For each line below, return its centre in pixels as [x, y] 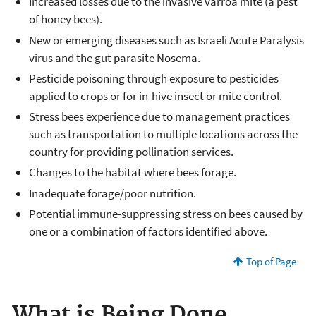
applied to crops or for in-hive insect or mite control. [156, 96]
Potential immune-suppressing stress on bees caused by [166, 213]
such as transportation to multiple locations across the [163, 134]
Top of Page [271, 261]
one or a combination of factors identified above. [148, 231]
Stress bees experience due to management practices [159, 116]
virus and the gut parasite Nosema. [115, 57]
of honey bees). [66, 19]
